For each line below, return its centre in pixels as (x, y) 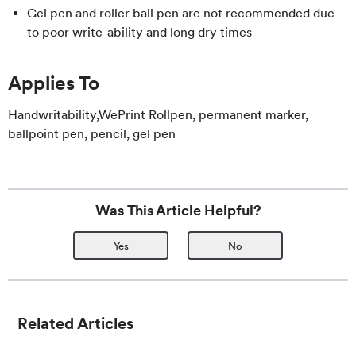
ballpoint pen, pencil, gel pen (92, 134)
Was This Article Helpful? (178, 210)
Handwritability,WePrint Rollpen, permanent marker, (158, 115)
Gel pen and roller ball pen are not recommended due (181, 13)
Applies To (54, 83)
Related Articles (75, 323)
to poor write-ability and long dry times (139, 32)
